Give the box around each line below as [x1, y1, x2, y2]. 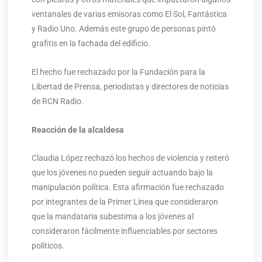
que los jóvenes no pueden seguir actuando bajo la [31, 168, 213, 178]
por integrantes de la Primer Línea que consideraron [31, 197, 218, 207]
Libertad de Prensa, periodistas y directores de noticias [31, 81, 229, 91]
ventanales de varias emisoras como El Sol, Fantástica [31, 9, 227, 19]
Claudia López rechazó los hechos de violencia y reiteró [31, 153, 229, 163]
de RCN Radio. [31, 96, 84, 106]
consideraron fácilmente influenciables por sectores [31, 226, 218, 236]
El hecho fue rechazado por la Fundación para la [31, 67, 205, 77]
